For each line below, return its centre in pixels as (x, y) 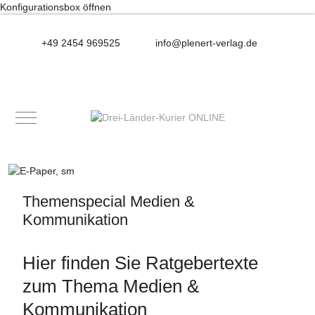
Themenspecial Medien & (109, 201)
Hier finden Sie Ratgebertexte (140, 263)
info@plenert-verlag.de (206, 43)
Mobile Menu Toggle (70, 116)
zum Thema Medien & (111, 286)
